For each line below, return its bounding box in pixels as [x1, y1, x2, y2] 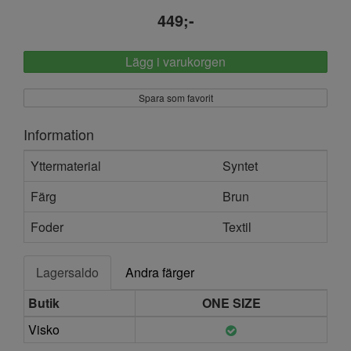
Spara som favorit [138, 90, 213, 104]
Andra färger [125, 262, 194, 281]
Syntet [223, 156, 258, 175]
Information [24, 123, 94, 144]
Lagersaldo [36, 262, 99, 281]
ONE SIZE [201, 293, 261, 312]
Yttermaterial [31, 156, 101, 175]
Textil [223, 217, 251, 236]
